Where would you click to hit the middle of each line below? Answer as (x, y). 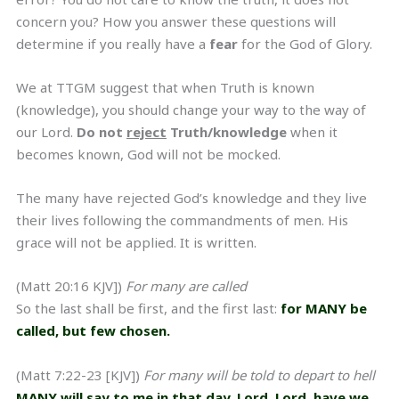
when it (312, 131)
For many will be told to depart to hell (259, 375)
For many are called (186, 285)
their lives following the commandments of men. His (182, 220)
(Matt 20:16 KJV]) (71, 285)
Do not (102, 131)
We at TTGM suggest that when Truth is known (165, 87)
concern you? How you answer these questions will (176, 21)
